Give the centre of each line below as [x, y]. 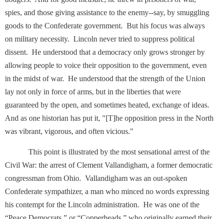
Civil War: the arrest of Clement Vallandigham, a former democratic [109, 165]
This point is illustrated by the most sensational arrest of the [107, 152]
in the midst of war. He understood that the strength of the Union [105, 78]
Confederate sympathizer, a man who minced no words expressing [107, 191]
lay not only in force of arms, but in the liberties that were [93, 92]
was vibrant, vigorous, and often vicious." [69, 131]
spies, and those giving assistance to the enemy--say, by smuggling [107, 12]
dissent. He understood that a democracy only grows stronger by [105, 52]
